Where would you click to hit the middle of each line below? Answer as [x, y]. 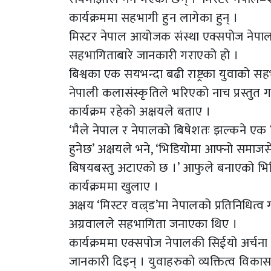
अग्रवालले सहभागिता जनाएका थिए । [153, 224]
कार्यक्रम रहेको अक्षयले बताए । [140, 112]
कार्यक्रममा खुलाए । [114, 187]
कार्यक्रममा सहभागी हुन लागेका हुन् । [154, 18]
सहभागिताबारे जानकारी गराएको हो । [154, 56]
